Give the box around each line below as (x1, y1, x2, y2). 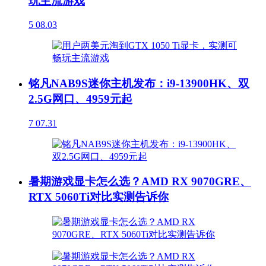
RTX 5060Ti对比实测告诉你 (28, 191, 169, 204)
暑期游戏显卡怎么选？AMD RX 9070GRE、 (28, 175, 251, 188)
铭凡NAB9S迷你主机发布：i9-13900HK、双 (28, 77, 249, 90)
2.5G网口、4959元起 (28, 93, 132, 105)
